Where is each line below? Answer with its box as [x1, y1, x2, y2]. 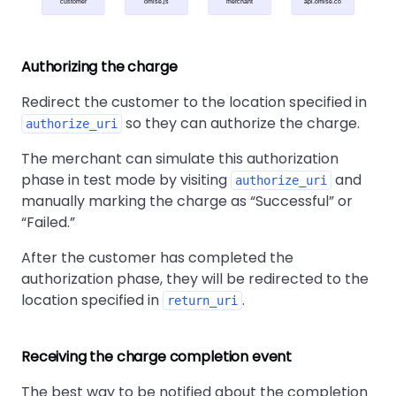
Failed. [27, 212, 70, 233]
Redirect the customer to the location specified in [21, 92, 367, 113]
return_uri [167, 293, 238, 308]
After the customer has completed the [21, 247, 293, 269]
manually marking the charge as [21, 191, 250, 212]
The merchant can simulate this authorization [21, 148, 339, 170]
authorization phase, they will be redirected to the [21, 269, 369, 290]
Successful [255, 191, 329, 212]
